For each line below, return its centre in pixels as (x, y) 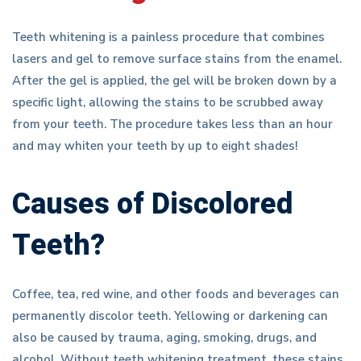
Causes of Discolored (153, 205)
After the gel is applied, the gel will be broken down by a (174, 81)
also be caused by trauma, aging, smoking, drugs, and (164, 338)
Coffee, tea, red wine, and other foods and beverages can (176, 295)
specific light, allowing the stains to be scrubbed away (168, 103)
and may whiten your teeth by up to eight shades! (155, 146)
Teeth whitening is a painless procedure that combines (168, 37)
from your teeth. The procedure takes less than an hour (172, 124)
